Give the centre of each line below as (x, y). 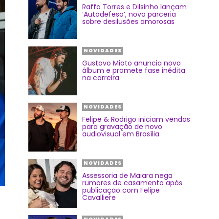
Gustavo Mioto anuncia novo (131, 63)
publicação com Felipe (121, 190)
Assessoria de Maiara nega (127, 175)
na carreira (101, 78)
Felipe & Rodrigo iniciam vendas (136, 119)
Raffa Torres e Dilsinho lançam (134, 7)
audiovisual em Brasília (121, 134)
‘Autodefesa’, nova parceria (129, 14)
